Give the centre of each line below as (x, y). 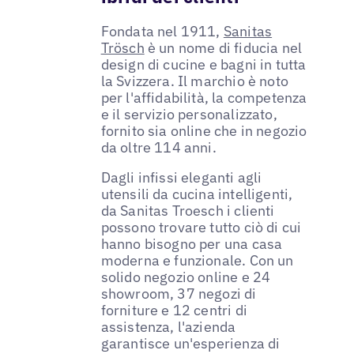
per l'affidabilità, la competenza (204, 98)
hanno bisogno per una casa (192, 244)
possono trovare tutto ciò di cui (201, 228)
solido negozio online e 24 (186, 277)
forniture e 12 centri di (174, 311)
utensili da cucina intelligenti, (197, 194)
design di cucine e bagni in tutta (203, 65)
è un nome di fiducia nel (223, 48)
